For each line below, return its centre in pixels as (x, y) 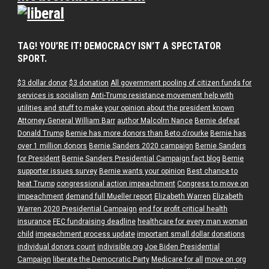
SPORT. (32, 59)
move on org (225, 260)
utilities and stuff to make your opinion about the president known (125, 108)
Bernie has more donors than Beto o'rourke (137, 134)
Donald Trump (40, 134)
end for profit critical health (183, 209)
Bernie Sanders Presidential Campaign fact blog (141, 159)
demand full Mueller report (109, 197)
